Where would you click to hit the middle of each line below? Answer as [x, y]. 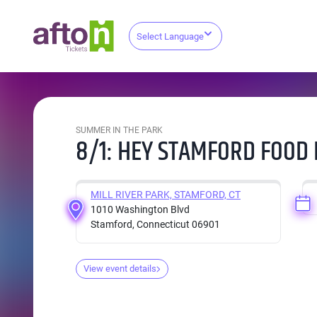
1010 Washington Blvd [140, 209]
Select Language [171, 37]
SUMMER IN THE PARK [119, 130]
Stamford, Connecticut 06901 [155, 224]
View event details [120, 269]
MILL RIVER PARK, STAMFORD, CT [166, 195]
